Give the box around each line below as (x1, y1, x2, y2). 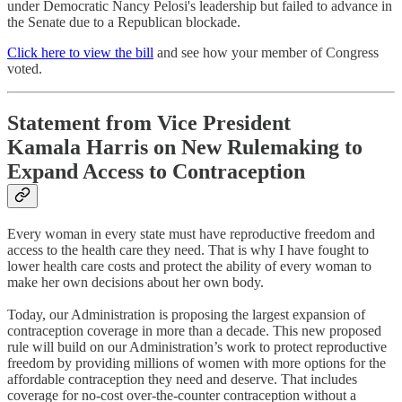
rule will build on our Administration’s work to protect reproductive (7, 338, 387, 354)
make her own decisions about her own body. (7, 274, 264, 290)
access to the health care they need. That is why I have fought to (7, 241, 369, 258)
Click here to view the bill (7, 44, 153, 60)
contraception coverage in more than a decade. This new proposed (7, 322, 381, 338)
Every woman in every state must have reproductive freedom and (7, 225, 375, 241)
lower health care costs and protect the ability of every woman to (7, 258, 371, 274)
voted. (7, 60, 42, 76)
